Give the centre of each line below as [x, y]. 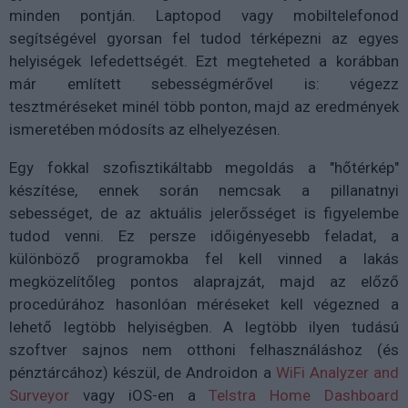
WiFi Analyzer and [337, 373]
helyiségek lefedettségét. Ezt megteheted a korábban [204, 61]
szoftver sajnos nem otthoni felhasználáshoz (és [204, 350]
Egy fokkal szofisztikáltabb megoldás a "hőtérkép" [204, 168]
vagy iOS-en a [139, 396]
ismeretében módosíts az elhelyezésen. [145, 130]
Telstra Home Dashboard [304, 396]
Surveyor [39, 396]
